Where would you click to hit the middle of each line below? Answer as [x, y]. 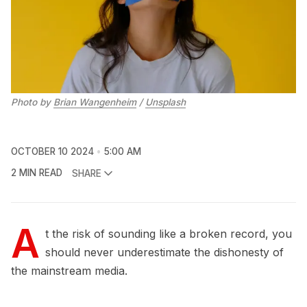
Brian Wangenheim [95, 102]
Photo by [32, 102]
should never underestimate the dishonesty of [164, 253]
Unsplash [165, 102]
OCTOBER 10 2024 [52, 152]
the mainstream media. [69, 271]
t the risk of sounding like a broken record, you [169, 234]
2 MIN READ [37, 173]
